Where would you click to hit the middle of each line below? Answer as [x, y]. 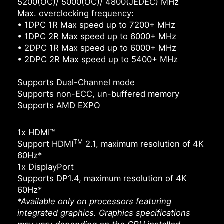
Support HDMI [45, 144]
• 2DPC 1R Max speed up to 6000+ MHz [97, 48]
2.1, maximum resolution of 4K [143, 144]
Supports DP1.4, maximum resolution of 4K [102, 179]
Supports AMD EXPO [59, 106]
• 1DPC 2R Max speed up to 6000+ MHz [97, 37]
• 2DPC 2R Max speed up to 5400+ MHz [98, 60]
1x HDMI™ [36, 133]
